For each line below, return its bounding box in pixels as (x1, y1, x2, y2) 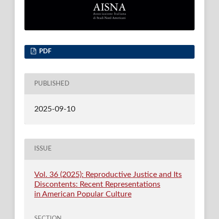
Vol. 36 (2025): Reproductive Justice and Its (34, 170, 182, 178)
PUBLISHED (34, 80, 69, 87)
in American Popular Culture (34, 190, 131, 198)
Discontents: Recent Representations (34, 180, 160, 188)
